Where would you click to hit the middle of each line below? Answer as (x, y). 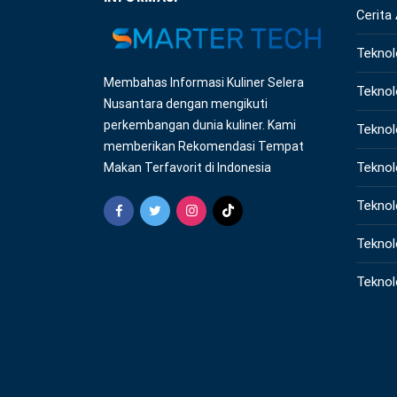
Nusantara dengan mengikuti (186, 104)
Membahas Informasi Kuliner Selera (204, 83)
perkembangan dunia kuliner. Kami (200, 125)
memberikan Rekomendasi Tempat (204, 147)
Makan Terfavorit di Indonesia (187, 168)
